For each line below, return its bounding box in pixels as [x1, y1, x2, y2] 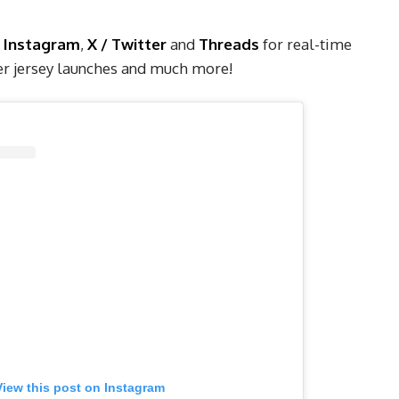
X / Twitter [87, 34, 167, 53]
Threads [199, 34, 259, 53]
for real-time [259, 34, 352, 53]
